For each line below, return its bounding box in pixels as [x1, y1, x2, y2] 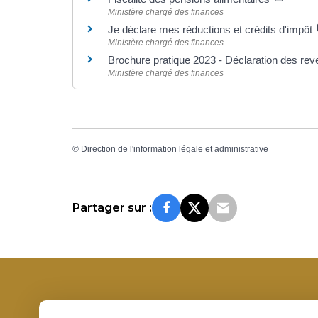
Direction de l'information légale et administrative [81, 144, 268, 155]
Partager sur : [72, 200, 152, 214]
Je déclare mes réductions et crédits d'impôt [108, 23, 315, 35]
